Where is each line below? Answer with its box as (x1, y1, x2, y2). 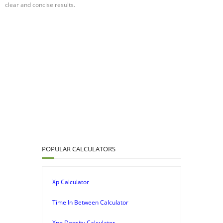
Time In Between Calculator (52, 198, 128, 207)
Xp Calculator (52, 177, 89, 186)
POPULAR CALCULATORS (42, 144, 115, 153)
